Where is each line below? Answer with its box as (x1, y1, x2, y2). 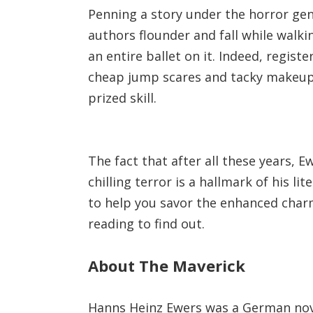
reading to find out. (87, 215, 205, 232)
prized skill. (87, 89, 156, 106)
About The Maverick (87, 255, 245, 276)
